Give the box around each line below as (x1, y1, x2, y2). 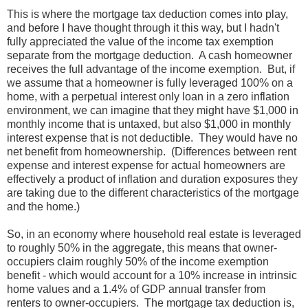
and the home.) (7, 200, 80, 212)
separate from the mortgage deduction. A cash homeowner (7, 49, 292, 61)
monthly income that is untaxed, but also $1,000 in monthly (7, 118, 291, 130)
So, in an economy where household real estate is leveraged (7, 228, 301, 240)
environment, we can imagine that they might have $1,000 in (7, 104, 298, 116)
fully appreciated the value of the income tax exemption (7, 35, 274, 47)
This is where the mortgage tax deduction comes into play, (7, 8, 288, 20)
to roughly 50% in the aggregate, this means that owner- (7, 241, 277, 254)
